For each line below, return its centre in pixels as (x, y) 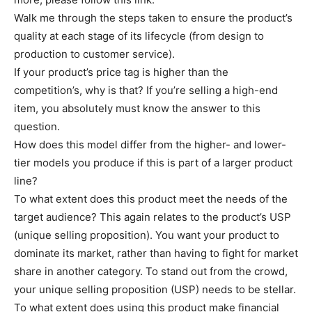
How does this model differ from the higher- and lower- (150, 144)
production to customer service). (94, 54)
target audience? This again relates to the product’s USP (153, 217)
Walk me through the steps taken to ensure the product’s (153, 17)
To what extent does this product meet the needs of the (151, 198)
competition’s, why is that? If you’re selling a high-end (146, 90)
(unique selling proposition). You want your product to (147, 235)
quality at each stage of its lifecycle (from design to (139, 36)
